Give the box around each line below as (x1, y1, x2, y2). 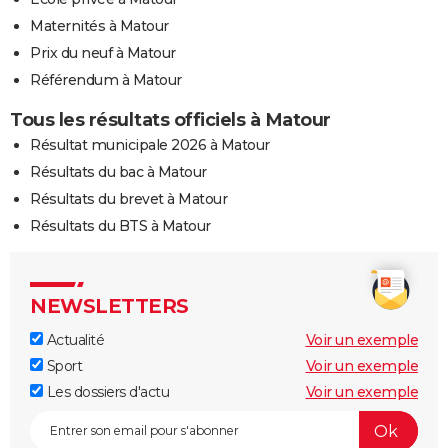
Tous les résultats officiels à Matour (10, 109, 331, 132)
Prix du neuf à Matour (30, 44, 176, 63)
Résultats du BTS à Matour (30, 217, 211, 236)
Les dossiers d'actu (43, 383, 169, 402)
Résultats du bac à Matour (30, 163, 207, 182)
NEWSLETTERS (30, 294, 189, 319)
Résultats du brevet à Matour (30, 190, 227, 209)
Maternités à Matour (30, 17, 169, 36)
